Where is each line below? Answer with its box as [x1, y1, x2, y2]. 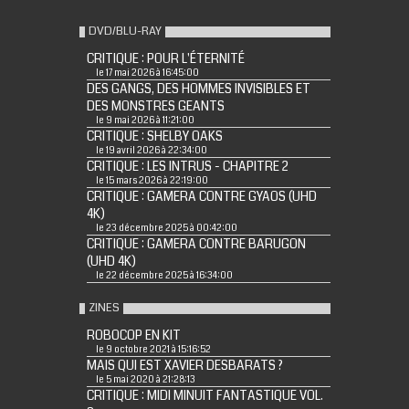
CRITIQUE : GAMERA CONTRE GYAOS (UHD [86, 188, 317, 206]
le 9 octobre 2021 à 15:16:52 [95, 343, 211, 357]
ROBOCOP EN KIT [86, 327, 181, 345]
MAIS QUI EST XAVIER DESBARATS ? [86, 357, 283, 375]
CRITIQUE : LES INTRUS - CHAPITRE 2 [86, 158, 288, 176]
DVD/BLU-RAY [88, 23, 162, 40]
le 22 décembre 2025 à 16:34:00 [95, 269, 233, 283]
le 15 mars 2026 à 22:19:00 [95, 174, 208, 188]
